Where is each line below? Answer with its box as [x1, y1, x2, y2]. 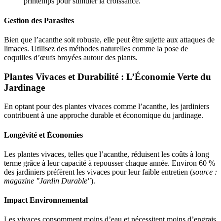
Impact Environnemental [4, 196, 88, 205]
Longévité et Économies [4, 130, 83, 139]
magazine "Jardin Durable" [4, 176, 91, 185]
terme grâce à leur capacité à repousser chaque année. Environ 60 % [4, 158, 215, 167]
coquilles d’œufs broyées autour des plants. [4, 53, 138, 62]
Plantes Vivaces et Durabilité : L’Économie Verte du [4, 71, 211, 82]
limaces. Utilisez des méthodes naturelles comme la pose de [4, 44, 188, 53]
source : [192, 167, 217, 176]
